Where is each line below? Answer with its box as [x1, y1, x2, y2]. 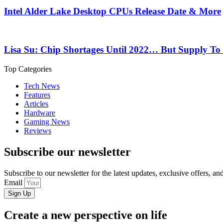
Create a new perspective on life [4, 208, 167, 222]
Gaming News [24, 117, 70, 126]
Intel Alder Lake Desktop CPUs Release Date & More [4, 5, 221, 16]
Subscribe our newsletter [4, 145, 131, 158]
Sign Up [8, 189, 31, 197]
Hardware [24, 109, 55, 117]
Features [24, 91, 50, 99]
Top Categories [4, 65, 52, 73]
